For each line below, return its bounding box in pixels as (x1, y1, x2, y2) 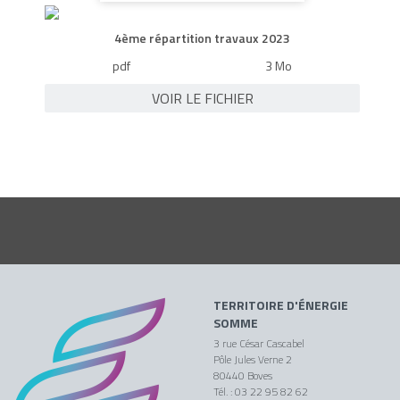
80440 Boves (213, 367, 272, 385)
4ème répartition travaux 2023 (114, 28, 290, 47)
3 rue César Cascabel (213, 335, 304, 353)
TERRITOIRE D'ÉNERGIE (213, 296, 348, 315)
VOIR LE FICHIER (151, 87, 254, 109)
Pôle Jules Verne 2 (213, 351, 292, 369)
